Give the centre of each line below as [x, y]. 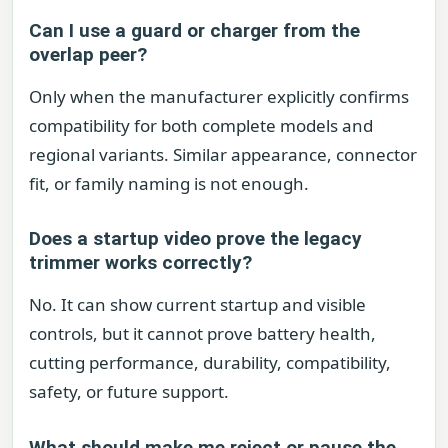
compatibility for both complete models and [201, 125]
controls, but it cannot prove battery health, [202, 334]
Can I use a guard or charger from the [194, 30]
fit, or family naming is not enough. [169, 183]
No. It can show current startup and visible [197, 305]
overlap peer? [88, 54]
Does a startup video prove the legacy [195, 239]
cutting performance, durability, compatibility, [210, 363]
